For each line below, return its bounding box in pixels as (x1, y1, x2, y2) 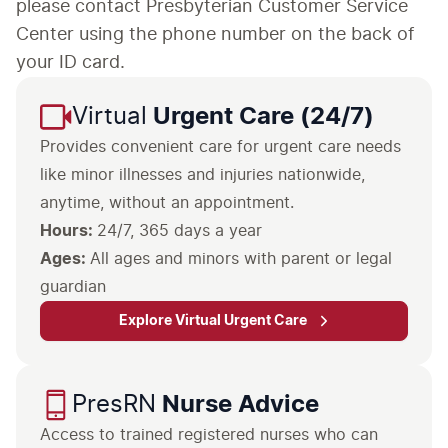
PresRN (72, 393, 156, 417)
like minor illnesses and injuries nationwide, (40, 167, 365, 183)
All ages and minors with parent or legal (90, 251, 392, 267)
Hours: (40, 223, 97, 239)
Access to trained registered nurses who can (40, 427, 378, 443)
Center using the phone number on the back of (16, 26, 414, 44)
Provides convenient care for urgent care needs (40, 139, 401, 155)
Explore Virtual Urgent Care (119, 314, 307, 328)
